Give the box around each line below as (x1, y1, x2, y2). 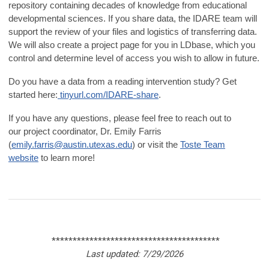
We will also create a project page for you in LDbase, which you (8, 40, 255, 50)
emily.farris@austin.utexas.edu (11, 139, 132, 150)
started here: (8, 89, 58, 100)
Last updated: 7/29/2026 (86, 249, 183, 260)
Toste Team (180, 139, 225, 150)
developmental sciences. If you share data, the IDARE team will (8, 13, 257, 24)
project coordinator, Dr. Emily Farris (21, 126, 162, 137)
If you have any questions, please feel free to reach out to (8, 113, 231, 124)
